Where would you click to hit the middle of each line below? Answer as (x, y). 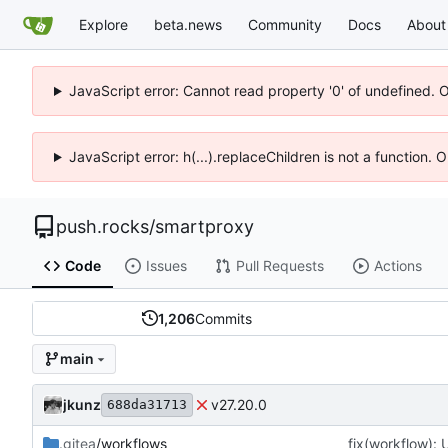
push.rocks (102, 226)
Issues (166, 266)
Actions (397, 266)
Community (285, 24)
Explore (103, 24)
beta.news (188, 24)
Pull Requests (279, 266)
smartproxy (204, 226)
